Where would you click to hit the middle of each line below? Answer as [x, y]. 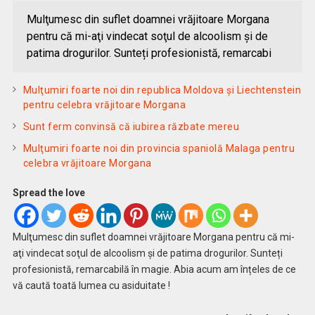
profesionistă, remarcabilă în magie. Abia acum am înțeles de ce [154, 269]
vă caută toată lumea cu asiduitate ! [91, 285]
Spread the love [49, 193]
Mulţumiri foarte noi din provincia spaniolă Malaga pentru [159, 148]
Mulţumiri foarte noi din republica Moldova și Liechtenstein [162, 90]
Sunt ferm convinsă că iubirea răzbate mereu [131, 127]
